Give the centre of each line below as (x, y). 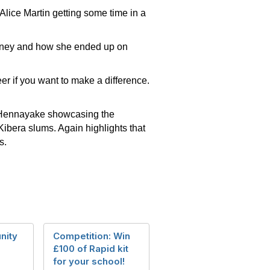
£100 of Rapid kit (91, 249)
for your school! (89, 261)
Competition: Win (92, 236)
